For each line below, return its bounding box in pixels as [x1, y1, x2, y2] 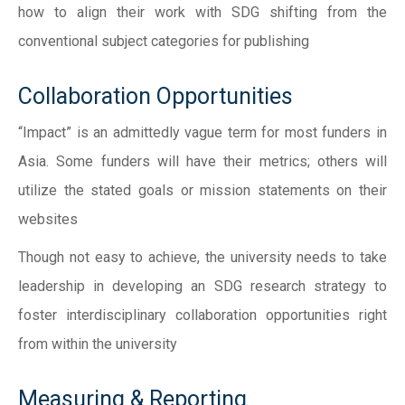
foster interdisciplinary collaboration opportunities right [18, 306, 387, 324]
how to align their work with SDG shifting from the [18, 4, 387, 21]
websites [18, 211, 78, 228]
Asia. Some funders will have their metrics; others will [18, 153, 387, 170]
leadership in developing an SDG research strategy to [18, 278, 387, 295]
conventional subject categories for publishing [18, 33, 309, 50]
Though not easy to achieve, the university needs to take [18, 249, 387, 266]
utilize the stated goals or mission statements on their [18, 182, 387, 199]
